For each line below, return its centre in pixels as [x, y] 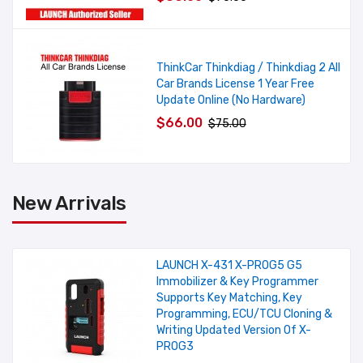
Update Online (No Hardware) [231, 100]
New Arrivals [69, 204]
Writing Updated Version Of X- [233, 331]
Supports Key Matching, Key [229, 298]
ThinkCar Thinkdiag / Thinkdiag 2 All [248, 68]
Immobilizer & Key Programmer [237, 282]
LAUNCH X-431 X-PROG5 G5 [229, 266]
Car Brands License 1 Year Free [235, 84]
